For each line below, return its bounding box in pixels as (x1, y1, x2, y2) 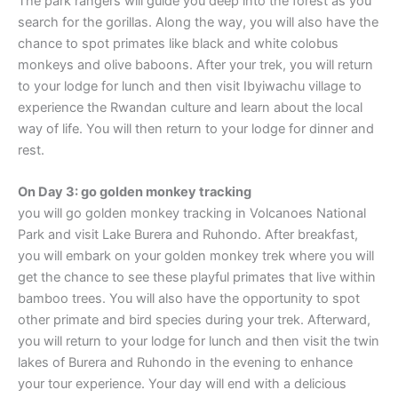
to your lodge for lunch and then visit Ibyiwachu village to (18, 77, 362, 94)
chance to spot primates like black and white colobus (18, 35, 338, 52)
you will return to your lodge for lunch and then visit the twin (18, 333, 379, 350)
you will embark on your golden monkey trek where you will (18, 248, 374, 265)
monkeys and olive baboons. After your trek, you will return (18, 56, 373, 73)
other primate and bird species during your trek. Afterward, (18, 312, 370, 329)
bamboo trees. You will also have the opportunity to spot (18, 291, 360, 307)
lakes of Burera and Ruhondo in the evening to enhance (18, 354, 353, 371)
